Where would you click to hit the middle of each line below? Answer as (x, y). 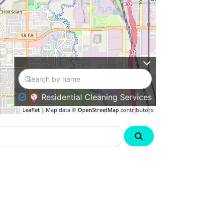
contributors (136, 110)
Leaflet (31, 110)
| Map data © (59, 110)
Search (156, 136)
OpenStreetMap (98, 110)
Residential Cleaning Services (97, 97)
